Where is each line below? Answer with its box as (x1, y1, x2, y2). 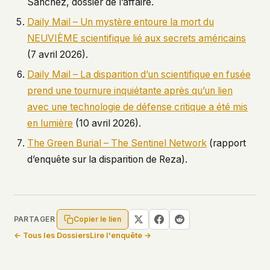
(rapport (207, 137, 246, 149)
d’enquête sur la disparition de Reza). (27, 154, 187, 165)
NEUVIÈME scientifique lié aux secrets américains (27, 33, 246, 44)
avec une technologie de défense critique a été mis (27, 101, 248, 113)
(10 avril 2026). (73, 118, 141, 129)
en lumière (27, 118, 73, 129)
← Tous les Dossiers (13, 230, 90, 240)
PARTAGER (13, 215, 55, 224)
